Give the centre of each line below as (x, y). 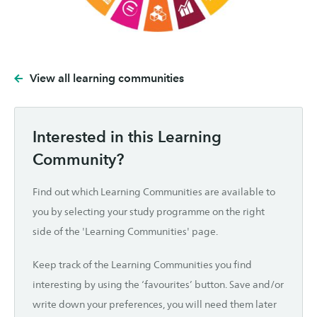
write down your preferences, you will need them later (155, 305)
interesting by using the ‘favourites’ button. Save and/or (158, 285)
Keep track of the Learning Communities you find (142, 265)
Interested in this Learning (127, 137)
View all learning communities (107, 79)
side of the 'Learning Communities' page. (125, 232)
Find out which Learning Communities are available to (154, 192)
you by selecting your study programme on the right (149, 212)
